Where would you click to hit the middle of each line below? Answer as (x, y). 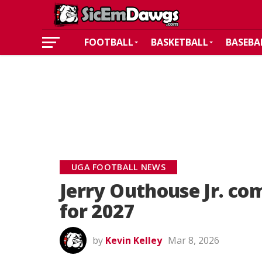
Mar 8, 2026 (194, 240)
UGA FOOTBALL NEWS (118, 167)
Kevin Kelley (134, 240)
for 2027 (97, 211)
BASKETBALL (180, 42)
